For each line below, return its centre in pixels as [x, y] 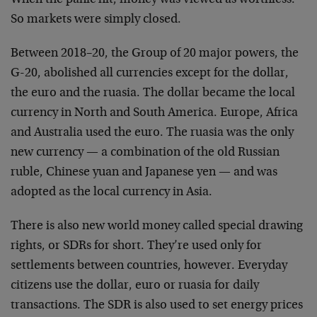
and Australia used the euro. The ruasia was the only [152, 133]
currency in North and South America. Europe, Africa [154, 113]
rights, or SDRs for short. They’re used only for [136, 246]
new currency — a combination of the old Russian [145, 152]
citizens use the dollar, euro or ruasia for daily [135, 286]
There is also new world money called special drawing [157, 226]
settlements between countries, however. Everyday [149, 266]
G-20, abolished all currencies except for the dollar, [150, 73]
